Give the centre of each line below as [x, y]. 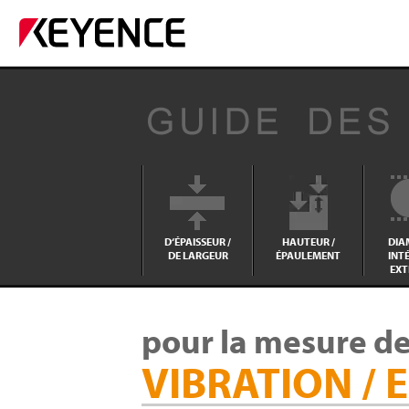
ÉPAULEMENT [308, 255]
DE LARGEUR [198, 255]
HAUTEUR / [308, 241]
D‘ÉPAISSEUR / [198, 241]
